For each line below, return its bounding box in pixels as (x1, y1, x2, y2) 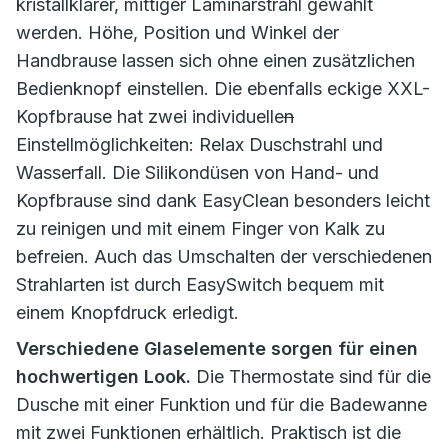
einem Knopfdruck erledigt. (16, 302, 239, 323)
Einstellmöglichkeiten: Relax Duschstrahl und (16, 134, 383, 155)
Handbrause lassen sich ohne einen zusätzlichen (16, 50, 415, 71)
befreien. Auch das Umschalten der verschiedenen (16, 246, 432, 267)
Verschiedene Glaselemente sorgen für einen (16, 338, 418, 359)
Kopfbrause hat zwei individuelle (16, 106, 284, 127)
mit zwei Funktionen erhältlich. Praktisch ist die (16, 422, 401, 443)
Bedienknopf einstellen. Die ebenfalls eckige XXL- (16, 78, 430, 99)
